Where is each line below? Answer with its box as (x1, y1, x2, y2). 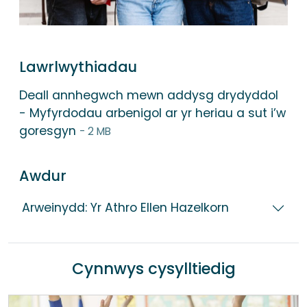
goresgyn (19, 123, 79, 140)
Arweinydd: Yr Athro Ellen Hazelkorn (22, 199, 229, 217)
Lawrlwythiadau (19, 57, 137, 77)
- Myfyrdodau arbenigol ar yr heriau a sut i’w (19, 105, 286, 122)
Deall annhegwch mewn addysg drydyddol (19, 87, 278, 104)
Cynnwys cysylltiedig (71, 258, 236, 280)
